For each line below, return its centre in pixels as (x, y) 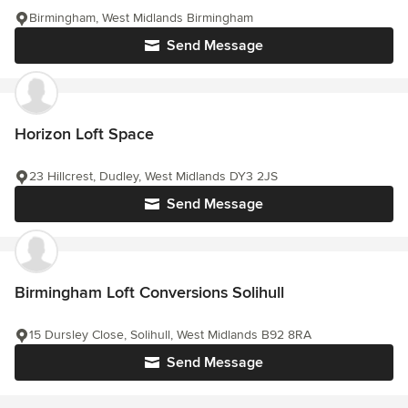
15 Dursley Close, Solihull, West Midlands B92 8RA (170, 335)
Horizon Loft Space (84, 134)
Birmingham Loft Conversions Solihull (149, 293)
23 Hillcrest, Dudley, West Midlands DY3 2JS (153, 177)
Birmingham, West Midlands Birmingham (141, 18)
